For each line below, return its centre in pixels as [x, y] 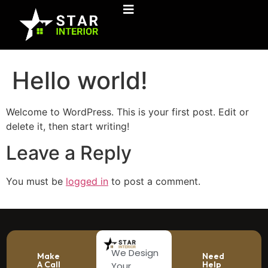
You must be [36, 182]
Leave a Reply [69, 153]
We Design [135, 253]
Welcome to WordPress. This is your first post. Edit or [127, 112]
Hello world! [80, 80]
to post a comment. [154, 182]
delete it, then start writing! [68, 126]
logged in [87, 182]
